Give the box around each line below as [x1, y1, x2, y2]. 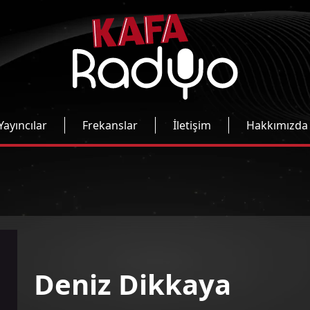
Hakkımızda [246, 118, 308, 133]
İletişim [173, 118, 211, 133]
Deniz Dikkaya [33, 264, 231, 303]
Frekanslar [82, 118, 138, 133]
